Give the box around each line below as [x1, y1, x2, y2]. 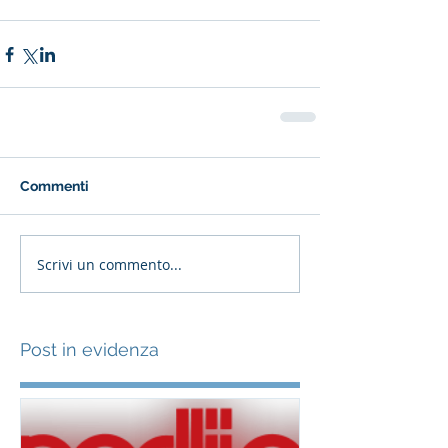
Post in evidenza [20, 339, 159, 361]
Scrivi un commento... [37, 254, 182, 274]
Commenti [20, 178, 89, 195]
